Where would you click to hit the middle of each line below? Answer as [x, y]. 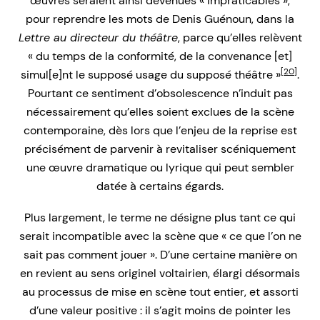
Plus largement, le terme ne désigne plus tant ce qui [160, 217]
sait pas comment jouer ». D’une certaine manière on [160, 254]
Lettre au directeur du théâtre [98, 37]
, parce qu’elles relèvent [240, 37]
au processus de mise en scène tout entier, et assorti [160, 291]
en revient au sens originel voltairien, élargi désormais [160, 273]
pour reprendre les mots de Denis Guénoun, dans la [160, 19]
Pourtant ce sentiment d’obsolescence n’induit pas [160, 93]
